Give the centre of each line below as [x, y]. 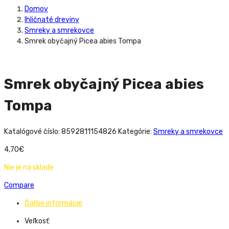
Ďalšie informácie [53, 203]
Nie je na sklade [29, 167]
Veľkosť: [37, 221]
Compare [19, 185]
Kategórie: [136, 132]
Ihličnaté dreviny [52, 19]
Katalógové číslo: [33, 132]
